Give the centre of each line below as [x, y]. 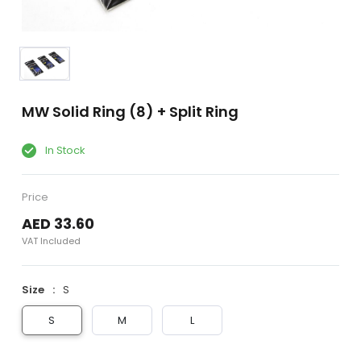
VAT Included [51, 241]
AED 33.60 [58, 224]
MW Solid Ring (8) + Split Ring [130, 112]
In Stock [64, 150]
